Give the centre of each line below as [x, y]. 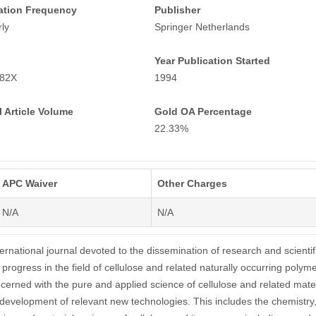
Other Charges [192, 183]
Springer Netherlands [202, 27]
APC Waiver [29, 183]
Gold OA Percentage [203, 111]
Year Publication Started [212, 61]
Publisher [177, 10]
